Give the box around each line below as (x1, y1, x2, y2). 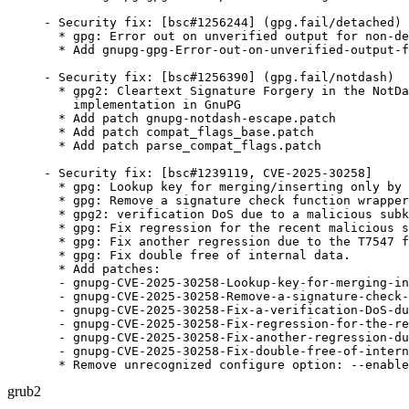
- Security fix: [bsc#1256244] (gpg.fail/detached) (44, 16, 402, 29)
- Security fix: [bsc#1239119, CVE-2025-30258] (44, 166, 372, 180)
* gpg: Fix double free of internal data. (44, 248, 351, 262)
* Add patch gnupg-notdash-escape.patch (44, 111, 336, 125)
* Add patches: (44, 262, 161, 276)
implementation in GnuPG (44, 98, 241, 111)
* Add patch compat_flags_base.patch (44, 125, 314, 139)
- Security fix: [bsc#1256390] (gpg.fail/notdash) (44, 70, 394, 84)
